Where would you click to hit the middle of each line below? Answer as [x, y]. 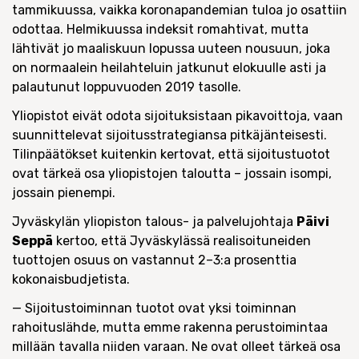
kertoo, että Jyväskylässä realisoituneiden [182, 241]
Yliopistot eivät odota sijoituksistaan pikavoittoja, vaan [177, 116]
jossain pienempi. [64, 193]
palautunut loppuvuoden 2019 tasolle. [127, 87]
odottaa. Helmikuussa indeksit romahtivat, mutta [160, 29]
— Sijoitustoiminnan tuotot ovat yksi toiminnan [154, 308]
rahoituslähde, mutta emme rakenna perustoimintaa [170, 327]
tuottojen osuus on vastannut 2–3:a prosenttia [154, 260]
